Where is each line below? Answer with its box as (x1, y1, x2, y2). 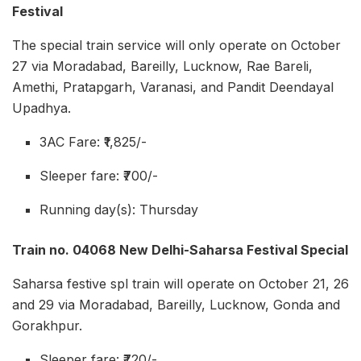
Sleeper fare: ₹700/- (39, 168, 159, 185)
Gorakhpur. (12, 317, 82, 334)
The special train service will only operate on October (12, 37, 341, 54)
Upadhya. (12, 100, 71, 117)
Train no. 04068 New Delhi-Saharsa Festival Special (12, 242, 348, 259)
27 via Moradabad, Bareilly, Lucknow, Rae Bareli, (12, 58, 313, 75)
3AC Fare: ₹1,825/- (39, 134, 147, 151)
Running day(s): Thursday (39, 201, 199, 218)
